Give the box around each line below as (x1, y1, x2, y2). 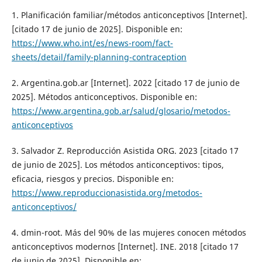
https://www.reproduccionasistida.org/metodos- (11, 187, 202, 199)
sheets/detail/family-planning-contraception (11, 51, 187, 63)
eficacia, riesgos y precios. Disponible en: (11, 173, 174, 185)
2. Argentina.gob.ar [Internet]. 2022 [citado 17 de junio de (11, 77, 240, 89)
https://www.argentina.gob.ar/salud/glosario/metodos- (11, 105, 230, 117)
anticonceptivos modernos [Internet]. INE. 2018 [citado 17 (11, 241, 239, 253)
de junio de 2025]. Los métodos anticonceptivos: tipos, (11, 159, 224, 171)
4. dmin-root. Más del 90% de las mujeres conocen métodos (11, 227, 246, 239)
